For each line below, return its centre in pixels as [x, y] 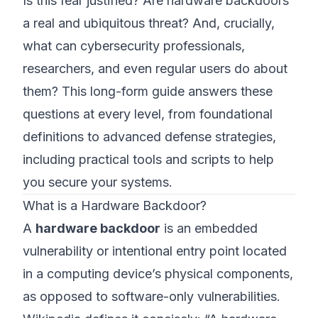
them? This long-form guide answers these [148, 91]
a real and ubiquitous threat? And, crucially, [149, 23]
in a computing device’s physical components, [158, 274]
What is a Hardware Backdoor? [115, 205]
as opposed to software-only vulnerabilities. [152, 296]
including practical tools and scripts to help [148, 159]
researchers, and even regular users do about [155, 68]
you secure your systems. [98, 182]
